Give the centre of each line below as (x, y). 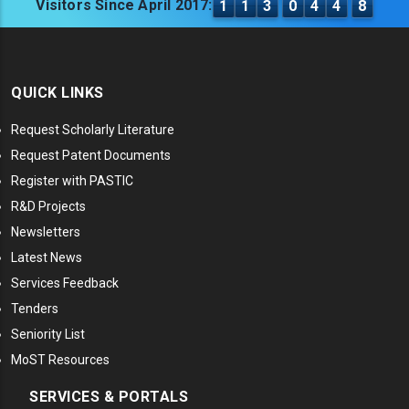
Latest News (47, 258)
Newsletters (46, 232)
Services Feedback (65, 283)
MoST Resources (60, 360)
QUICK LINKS (58, 93)
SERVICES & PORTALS (109, 397)
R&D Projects (48, 207)
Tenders (35, 309)
